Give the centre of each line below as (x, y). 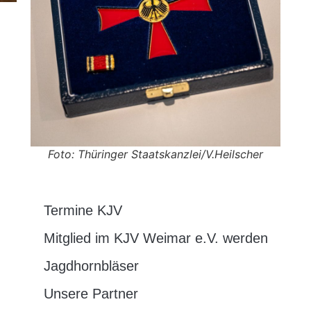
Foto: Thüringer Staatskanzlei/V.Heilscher (155, 154)
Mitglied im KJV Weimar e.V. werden (155, 238)
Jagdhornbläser (91, 266)
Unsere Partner (91, 293)
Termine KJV (83, 210)
